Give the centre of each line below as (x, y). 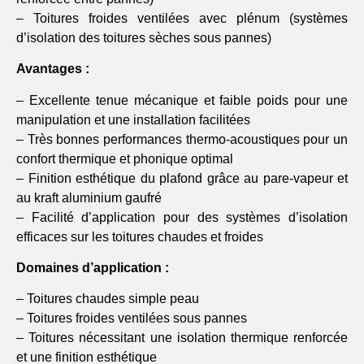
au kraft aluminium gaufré (89, 197)
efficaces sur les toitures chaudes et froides (140, 236)
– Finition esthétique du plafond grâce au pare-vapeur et (182, 178)
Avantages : (53, 69)
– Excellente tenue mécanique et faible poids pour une (182, 100)
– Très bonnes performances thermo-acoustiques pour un (182, 139)
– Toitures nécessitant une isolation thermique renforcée (182, 338)
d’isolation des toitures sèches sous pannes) (144, 37)
